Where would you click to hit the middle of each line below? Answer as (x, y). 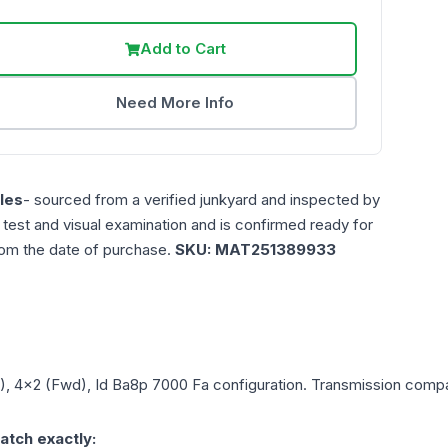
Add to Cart (182, 49)
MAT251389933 (275, 250)
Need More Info (175, 103)
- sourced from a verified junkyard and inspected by (201, 200)
